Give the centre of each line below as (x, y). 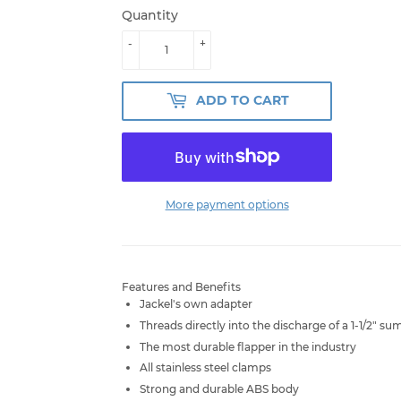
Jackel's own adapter (196, 303)
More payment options (227, 204)
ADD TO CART (242, 101)
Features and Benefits (181, 286)
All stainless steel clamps (205, 368)
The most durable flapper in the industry (248, 346)
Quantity (150, 15)
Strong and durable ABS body (219, 389)
